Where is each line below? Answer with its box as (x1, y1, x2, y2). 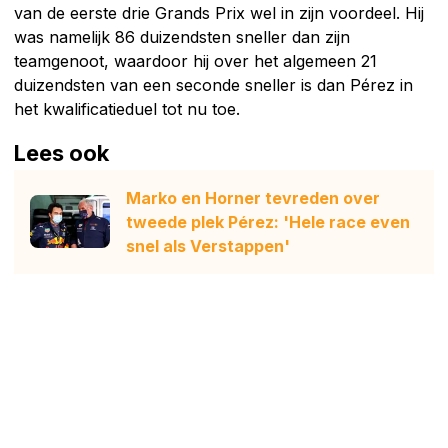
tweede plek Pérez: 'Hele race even (126, 211, 410, 232)
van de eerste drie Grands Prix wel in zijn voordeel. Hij (14, 2, 424, 23)
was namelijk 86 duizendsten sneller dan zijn (14, 26, 350, 47)
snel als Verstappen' (126, 235, 290, 256)
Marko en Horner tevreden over (126, 187, 380, 208)
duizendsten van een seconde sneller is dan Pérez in (14, 74, 413, 95)
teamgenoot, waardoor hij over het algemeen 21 (14, 50, 377, 71)
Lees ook (14, 139, 109, 166)
